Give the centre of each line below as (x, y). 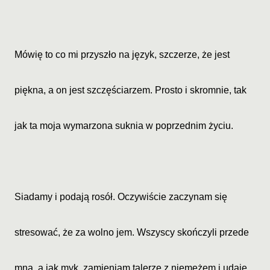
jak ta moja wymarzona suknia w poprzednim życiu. (124, 126)
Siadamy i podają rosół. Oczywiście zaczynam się (121, 197)
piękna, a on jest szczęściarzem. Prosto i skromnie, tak (130, 90)
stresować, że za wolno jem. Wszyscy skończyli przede (132, 232)
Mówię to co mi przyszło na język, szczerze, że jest (122, 55)
